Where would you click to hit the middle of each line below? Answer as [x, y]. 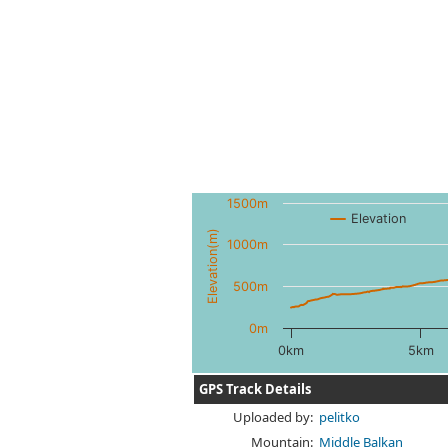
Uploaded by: [273, 416]
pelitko [340, 416]
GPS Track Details [255, 388]
